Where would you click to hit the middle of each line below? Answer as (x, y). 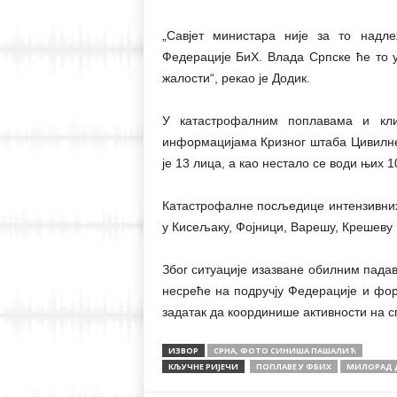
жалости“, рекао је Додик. (236, 78)
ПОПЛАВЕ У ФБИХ (293, 366)
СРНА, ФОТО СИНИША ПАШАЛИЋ (284, 350)
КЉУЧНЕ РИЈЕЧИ (203, 366)
